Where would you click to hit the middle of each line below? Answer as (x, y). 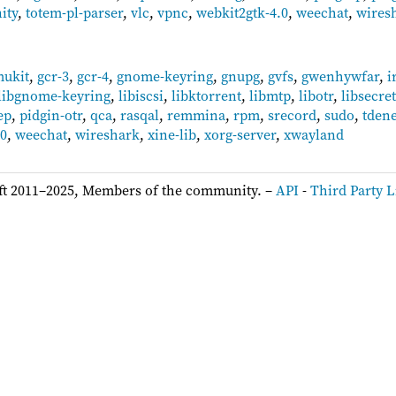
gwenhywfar (341, 76)
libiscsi (141, 95)
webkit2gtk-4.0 (243, 12)
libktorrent (207, 95)
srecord (293, 114)
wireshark (108, 134)
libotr (316, 95)
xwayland (314, 134)
